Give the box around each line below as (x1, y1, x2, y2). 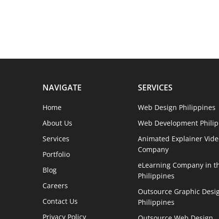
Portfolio (43, 150, 70, 159)
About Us (43, 118, 72, 128)
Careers (43, 181, 68, 190)
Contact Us (43, 197, 78, 206)
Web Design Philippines (138, 103, 216, 112)
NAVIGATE (43, 82, 82, 93)
